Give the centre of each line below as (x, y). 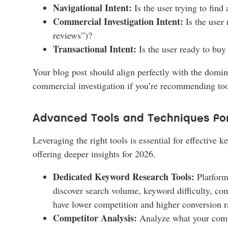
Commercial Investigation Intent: (118, 21)
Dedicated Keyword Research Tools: (124, 176)
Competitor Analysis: (95, 218)
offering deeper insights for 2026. (94, 153)
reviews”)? (73, 35)
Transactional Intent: (95, 49)
